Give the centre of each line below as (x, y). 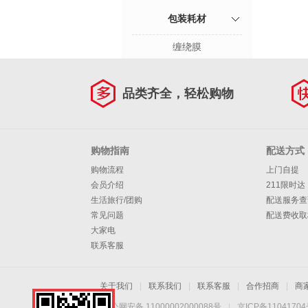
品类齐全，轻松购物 (178, 93)
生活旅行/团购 (117, 200)
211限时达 (286, 185)
